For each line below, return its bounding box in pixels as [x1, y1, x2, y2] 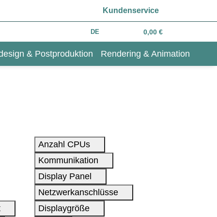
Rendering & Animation [100, 48, 190, 59]
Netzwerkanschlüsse [38, 187, 121, 197]
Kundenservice [103, 6, 159, 15]
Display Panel [38, 171, 94, 181]
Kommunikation [38, 155, 101, 165]
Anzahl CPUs [38, 139, 93, 149]
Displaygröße [38, 203, 92, 213]
